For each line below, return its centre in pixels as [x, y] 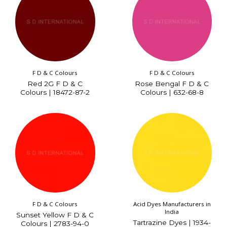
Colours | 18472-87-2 [55, 92]
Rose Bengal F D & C [172, 83]
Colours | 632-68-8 [172, 92]
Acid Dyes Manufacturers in [172, 204]
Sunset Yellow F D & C [55, 215]
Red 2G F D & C [55, 83]
